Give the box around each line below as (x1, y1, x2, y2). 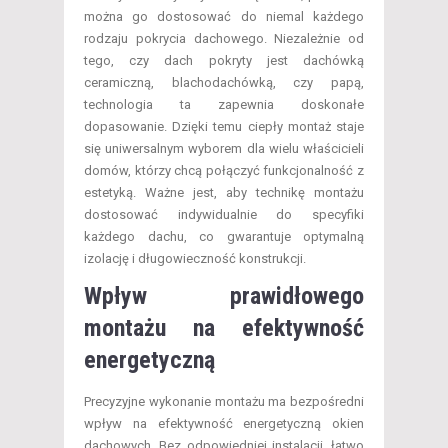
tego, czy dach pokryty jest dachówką (84, 53, 364, 69)
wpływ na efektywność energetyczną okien (84, 416, 364, 432)
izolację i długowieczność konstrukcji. (84, 251, 306, 267)
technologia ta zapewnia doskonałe (84, 97, 364, 113)
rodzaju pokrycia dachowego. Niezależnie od (84, 31, 364, 47)
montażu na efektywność (84, 314, 364, 343)
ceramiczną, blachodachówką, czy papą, (84, 75, 364, 91)
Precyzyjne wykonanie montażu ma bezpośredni (84, 394, 364, 410)
